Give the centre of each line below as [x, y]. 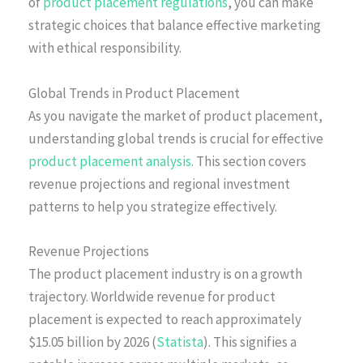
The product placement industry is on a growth [165, 273]
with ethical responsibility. [105, 48]
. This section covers [249, 161]
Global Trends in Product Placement [134, 93]
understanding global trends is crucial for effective [176, 138]
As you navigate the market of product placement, [175, 115]
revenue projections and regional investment [159, 184]
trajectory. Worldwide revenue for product [152, 296]
